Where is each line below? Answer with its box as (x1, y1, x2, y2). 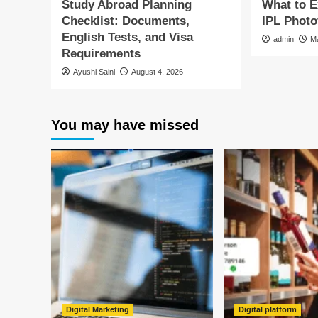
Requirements (62, 47, 144, 60)
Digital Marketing (66, 305, 129, 314)
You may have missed (51, 117, 199, 133)
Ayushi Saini (73, 67, 115, 76)
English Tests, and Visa (62, 31, 193, 44)
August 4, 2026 (131, 67, 183, 76)
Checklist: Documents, (62, 14, 190, 28)
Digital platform (238, 305, 297, 314)
